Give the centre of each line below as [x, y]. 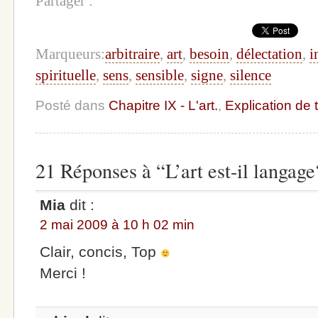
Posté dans [72, 106]
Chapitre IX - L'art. [163, 106]
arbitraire [132, 54]
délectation [269, 54]
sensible [160, 76]
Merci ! [63, 273]
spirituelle [66, 76]
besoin [209, 54]
